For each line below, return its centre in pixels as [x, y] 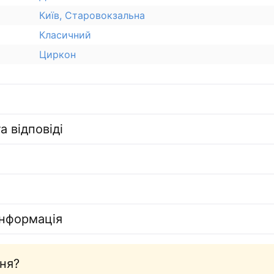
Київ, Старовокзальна [92, 15]
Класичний [65, 35]
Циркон [57, 54]
